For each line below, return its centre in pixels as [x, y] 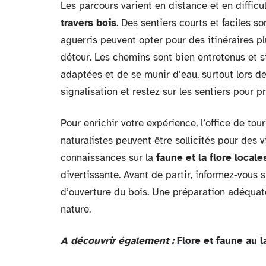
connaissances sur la [108, 158]
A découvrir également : [117, 241]
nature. [76, 209]
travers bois [88, 23]
